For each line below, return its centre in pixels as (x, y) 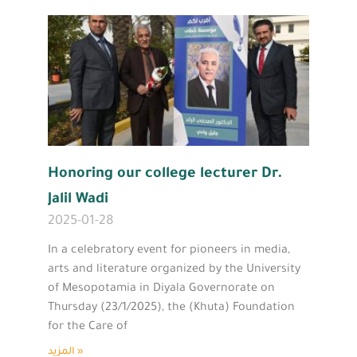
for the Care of (88, 327)
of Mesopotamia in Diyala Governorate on (161, 289)
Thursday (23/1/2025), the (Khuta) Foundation (171, 308)
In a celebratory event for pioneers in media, (169, 251)
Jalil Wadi (78, 200)
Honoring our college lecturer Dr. (165, 174)
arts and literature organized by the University (174, 270)
